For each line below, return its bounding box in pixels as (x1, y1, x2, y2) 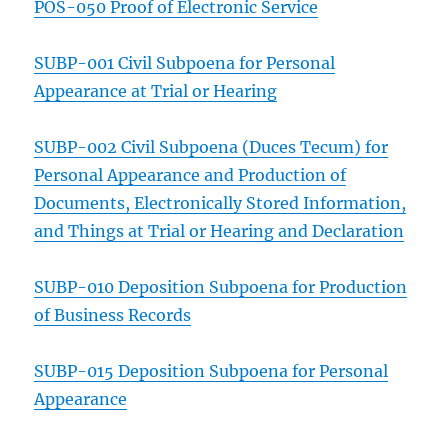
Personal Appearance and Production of (34, 165, 347, 185)
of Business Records (34, 305, 192, 325)
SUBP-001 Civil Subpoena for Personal (34, 53, 336, 73)
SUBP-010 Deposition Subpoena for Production (34, 277, 408, 297)
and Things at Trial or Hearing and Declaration (34, 221, 405, 241)
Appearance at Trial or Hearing (34, 81, 278, 101)
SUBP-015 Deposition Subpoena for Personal (34, 361, 389, 381)
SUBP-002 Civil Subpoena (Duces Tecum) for (34, 137, 389, 157)
